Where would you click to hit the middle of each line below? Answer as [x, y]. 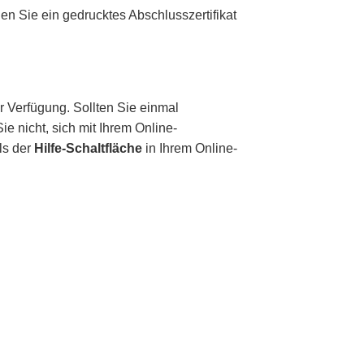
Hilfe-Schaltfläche [89, 149]
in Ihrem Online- [190, 149]
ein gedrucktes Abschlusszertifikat [139, 15]
